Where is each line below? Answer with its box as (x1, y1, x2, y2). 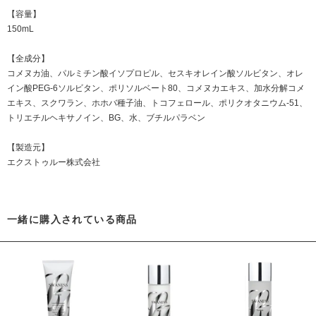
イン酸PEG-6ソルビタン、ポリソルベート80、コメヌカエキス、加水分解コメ (7, 83, 305, 94)
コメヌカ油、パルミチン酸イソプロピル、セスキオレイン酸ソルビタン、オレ (7, 68, 303, 79)
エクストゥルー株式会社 (7, 157, 100, 168)
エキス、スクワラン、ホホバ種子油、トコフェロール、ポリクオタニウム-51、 (7, 98, 308, 109)
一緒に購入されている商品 (7, 214, 138, 226)
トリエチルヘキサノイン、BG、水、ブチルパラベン (7, 113, 205, 123)
